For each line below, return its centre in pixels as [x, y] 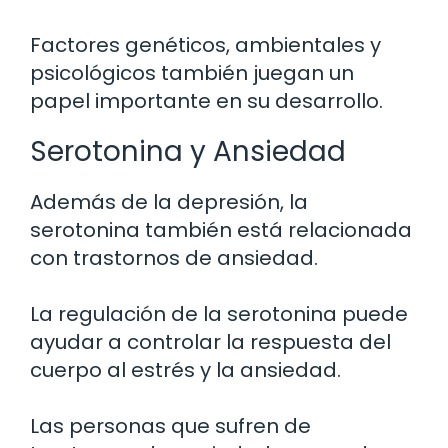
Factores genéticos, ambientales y [205, 45]
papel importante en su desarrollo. [206, 101]
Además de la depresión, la [169, 202]
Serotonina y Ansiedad [188, 152]
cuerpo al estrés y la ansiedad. [185, 370]
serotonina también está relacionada [221, 230]
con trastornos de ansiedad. [174, 258]
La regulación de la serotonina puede [219, 314]
